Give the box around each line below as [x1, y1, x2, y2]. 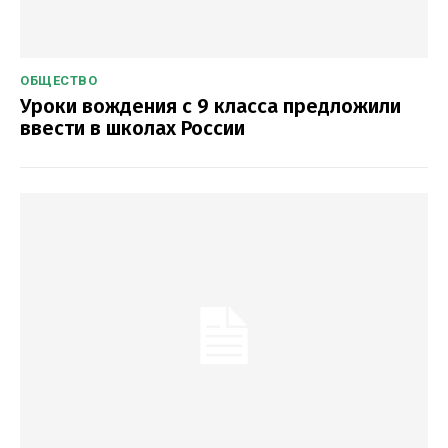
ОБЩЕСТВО [20, 73, 97, 89]
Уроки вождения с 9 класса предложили [20, 94, 401, 119]
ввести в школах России [20, 116, 245, 141]
